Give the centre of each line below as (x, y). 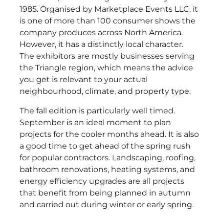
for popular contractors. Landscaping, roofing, (108, 157)
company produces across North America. (101, 32)
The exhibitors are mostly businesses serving (107, 56)
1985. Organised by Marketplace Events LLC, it (109, 9)
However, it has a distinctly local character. (101, 44)
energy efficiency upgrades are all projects (102, 181)
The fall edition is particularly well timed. (97, 110)
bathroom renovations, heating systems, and (107, 169)
